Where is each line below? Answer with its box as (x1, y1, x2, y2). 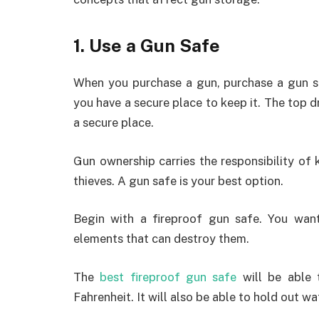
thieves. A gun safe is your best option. (73, 173, 283, 188)
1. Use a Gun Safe (73, 35, 220, 57)
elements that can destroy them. (73, 231, 249, 246)
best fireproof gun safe (100, 269, 237, 284)
